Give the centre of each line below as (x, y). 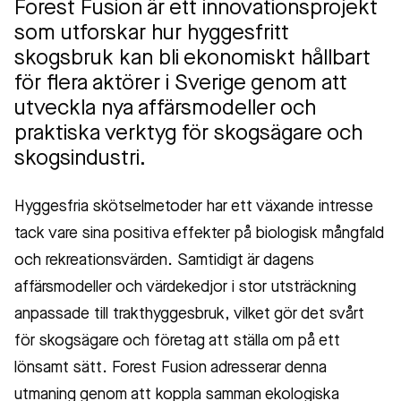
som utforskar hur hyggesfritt (152, 34)
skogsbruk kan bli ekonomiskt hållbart (192, 59)
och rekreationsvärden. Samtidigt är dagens (164, 260)
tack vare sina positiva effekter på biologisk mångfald (199, 234)
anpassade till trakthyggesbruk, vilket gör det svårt (189, 314)
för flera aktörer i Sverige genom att (181, 84)
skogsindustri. (80, 159)
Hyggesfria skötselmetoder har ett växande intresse (194, 207)
